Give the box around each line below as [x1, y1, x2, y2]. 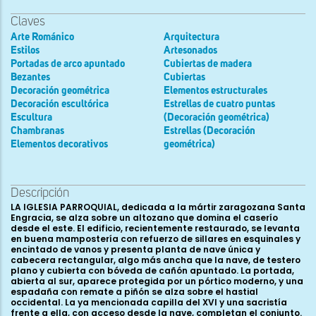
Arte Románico [11, 32, 74, 43]
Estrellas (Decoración [164, 126, 255, 137]
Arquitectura [164, 32, 219, 43]
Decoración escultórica [11, 99, 109, 110]
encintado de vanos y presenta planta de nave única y [11, 243, 260, 256]
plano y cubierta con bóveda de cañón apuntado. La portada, [11, 265, 294, 277]
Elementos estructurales [164, 85, 267, 97]
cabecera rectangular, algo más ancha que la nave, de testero [11, 254, 300, 267]
